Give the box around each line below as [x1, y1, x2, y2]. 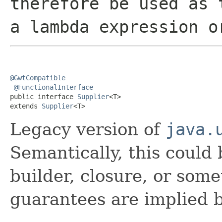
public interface [10, 92, 77, 101]
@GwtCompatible [10, 73, 65, 82]
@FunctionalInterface [14, 83, 93, 91]
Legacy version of [10, 119, 166, 139]
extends [10, 102, 42, 110]
